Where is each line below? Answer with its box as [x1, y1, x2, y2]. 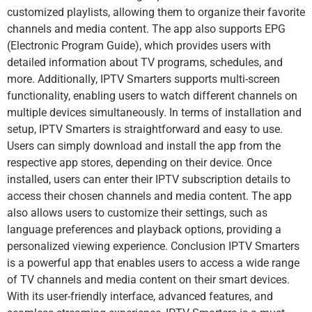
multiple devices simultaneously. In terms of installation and [7, 106, 302, 120]
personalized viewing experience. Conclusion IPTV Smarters [7, 240, 299, 253]
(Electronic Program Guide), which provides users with [7, 39, 271, 53]
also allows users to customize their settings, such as [7, 206, 267, 220]
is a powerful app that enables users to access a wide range [7, 256, 299, 270]
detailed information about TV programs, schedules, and [7, 56, 283, 70]
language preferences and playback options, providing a [7, 223, 281, 237]
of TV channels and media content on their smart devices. [7, 273, 290, 287]
